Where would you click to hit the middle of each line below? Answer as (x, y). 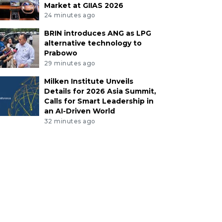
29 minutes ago (70, 63)
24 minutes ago (70, 15)
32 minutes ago (70, 121)
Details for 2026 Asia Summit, (100, 91)
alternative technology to (93, 43)
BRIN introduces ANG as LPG (97, 33)
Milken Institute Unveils (88, 82)
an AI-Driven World (79, 111)
